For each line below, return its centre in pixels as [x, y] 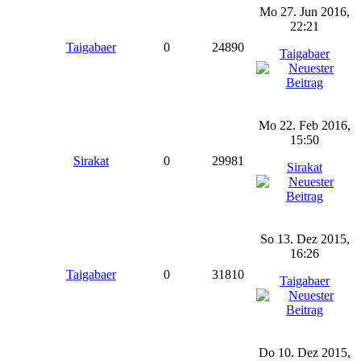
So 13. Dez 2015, [305, 239]
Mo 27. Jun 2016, [305, 12]
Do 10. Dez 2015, [305, 353]
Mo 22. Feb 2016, [305, 125]
